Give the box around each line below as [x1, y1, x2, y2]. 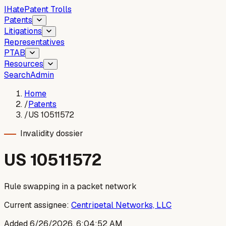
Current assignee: [4, 199, 69, 210]
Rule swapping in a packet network [4, 181, 137, 192]
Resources [4, 59, 43, 69]
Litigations [4, 26, 42, 36]
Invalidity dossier [20, 128, 83, 139]
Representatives [4, 37, 65, 47]
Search [4, 70, 30, 80]
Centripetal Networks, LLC [71, 199, 172, 210]
